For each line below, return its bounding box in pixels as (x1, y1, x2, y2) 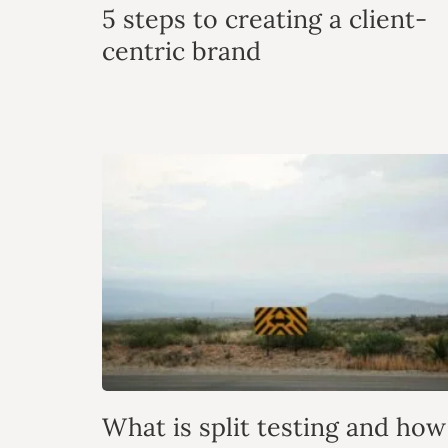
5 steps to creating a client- (102, 2, 427, 35)
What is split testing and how (102, 411, 446, 444)
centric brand (102, 34, 261, 67)
